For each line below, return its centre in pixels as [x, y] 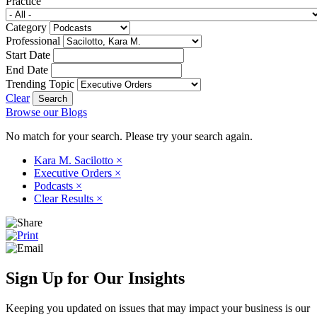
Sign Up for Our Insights [95, 278]
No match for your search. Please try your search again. [129, 136]
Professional [33, 40]
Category [26, 27]
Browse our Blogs [46, 112]
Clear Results [65, 198]
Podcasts [55, 185]
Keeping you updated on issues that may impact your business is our [158, 308]
